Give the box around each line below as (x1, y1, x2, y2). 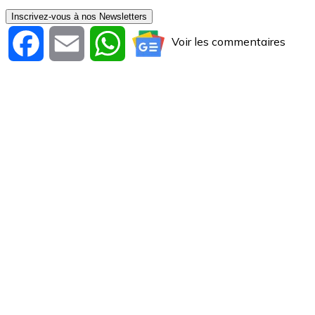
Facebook (44, 34, 94, 49)
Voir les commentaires (172, 34, 285, 49)
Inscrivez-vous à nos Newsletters (11, 11, 147, 22)
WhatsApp (125, 34, 184, 49)
